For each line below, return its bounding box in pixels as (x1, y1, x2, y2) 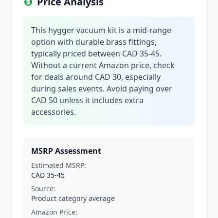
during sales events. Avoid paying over (31, 83, 172, 94)
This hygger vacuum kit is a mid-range (31, 25, 171, 36)
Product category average (31, 194, 115, 203)
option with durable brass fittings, (31, 36, 157, 47)
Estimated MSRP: (31, 161, 86, 170)
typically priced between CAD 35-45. (31, 48, 162, 59)
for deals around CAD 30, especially (31, 72, 161, 82)
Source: (31, 184, 55, 193)
